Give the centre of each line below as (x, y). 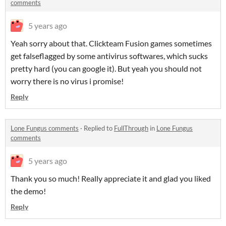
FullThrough (131, 128)
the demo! (28, 191)
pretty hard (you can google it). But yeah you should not (106, 69)
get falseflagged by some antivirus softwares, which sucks (109, 56)
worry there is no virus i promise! (67, 81)
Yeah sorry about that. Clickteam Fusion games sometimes (111, 43)
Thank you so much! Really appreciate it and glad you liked (111, 179)
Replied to (99, 128)
